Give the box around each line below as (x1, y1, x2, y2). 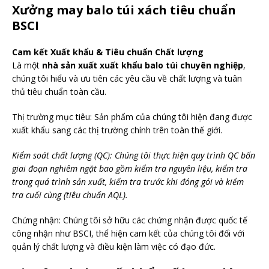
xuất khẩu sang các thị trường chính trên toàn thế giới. (12, 124, 222, 136)
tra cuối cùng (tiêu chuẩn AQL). (12, 189, 128, 201)
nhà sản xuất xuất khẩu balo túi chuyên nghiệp (42, 59, 243, 71)
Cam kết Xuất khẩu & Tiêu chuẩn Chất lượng (12, 46, 204, 58)
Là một (12, 59, 42, 71)
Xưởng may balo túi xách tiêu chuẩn (12, 1, 236, 18)
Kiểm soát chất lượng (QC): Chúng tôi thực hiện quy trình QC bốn (12, 149, 255, 161)
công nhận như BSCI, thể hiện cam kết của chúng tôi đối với (12, 227, 244, 239)
